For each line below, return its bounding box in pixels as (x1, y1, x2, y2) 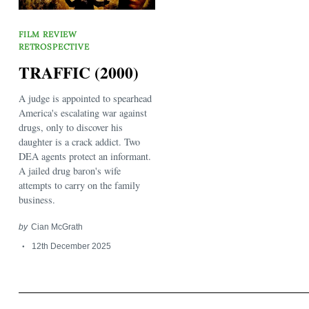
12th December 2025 (31, 241, 111, 251)
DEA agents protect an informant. (19, 150, 151, 163)
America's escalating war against (19, 106, 147, 120)
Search (107, 108, 135, 119)
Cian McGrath (30, 222, 83, 232)
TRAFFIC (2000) (19, 60, 139, 84)
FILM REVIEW (19, 29, 78, 40)
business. (19, 193, 55, 207)
